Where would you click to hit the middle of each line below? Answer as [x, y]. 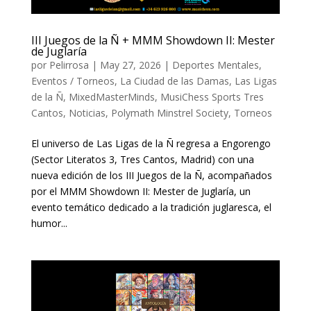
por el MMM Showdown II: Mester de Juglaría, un [141, 192]
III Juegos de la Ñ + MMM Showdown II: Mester [153, 41]
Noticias [87, 113]
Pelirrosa [69, 65]
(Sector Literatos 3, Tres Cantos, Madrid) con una [142, 160]
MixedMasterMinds [111, 97]
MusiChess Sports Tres [212, 97]
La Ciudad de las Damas [174, 81]
